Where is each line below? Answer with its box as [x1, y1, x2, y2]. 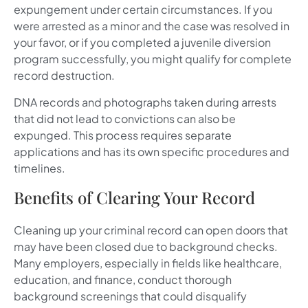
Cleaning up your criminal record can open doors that [14, 223, 288, 238]
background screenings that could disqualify [14, 289, 247, 304]
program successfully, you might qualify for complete [14, 52, 291, 67]
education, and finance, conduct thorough [14, 272, 232, 287]
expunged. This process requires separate [14, 127, 232, 142]
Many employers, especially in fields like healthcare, [14, 256, 282, 271]
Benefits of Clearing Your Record [14, 186, 255, 209]
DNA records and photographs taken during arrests [14, 94, 276, 109]
